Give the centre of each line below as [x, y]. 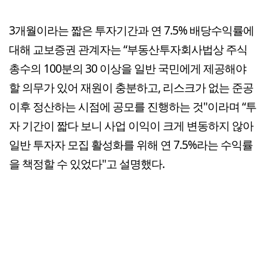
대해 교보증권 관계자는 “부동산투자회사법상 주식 [128, 49]
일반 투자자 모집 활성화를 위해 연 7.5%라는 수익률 [131, 145]
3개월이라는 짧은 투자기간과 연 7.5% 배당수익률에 [131, 30]
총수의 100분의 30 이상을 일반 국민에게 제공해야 [128, 69]
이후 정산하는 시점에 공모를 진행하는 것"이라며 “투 [133, 107]
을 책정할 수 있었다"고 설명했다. [87, 164]
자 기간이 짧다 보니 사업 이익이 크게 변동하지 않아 [131, 126]
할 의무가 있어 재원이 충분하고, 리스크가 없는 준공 [131, 88]
